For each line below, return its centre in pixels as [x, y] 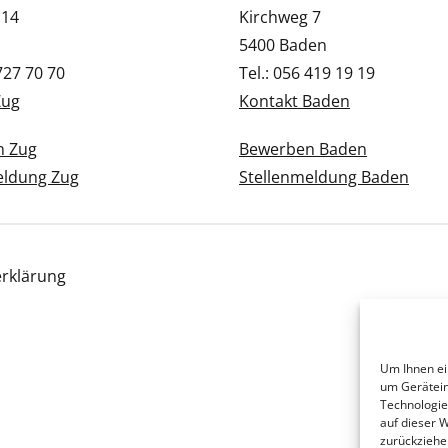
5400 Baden [283, 44]
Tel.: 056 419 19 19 [307, 72]
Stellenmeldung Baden [324, 176]
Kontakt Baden [294, 100]
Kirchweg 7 [280, 16]
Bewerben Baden [303, 148]
